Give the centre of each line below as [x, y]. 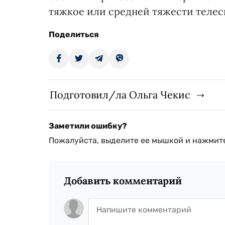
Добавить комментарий [123, 180]
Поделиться [74, 34]
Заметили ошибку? [88, 126]
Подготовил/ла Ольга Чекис [120, 94]
